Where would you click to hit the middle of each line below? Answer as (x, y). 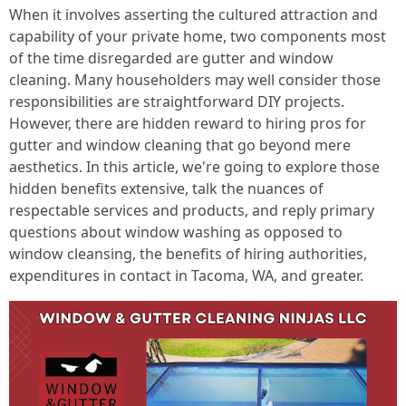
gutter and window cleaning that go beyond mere (180, 145)
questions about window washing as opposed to (176, 232)
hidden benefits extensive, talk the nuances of (166, 188)
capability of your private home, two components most (198, 36)
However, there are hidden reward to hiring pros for (188, 123)
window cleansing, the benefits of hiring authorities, (188, 254)
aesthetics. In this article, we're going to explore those (194, 167)
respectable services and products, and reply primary (192, 210)
